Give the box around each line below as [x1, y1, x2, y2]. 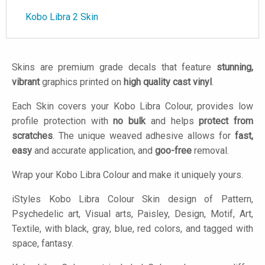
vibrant [12, 76, 40, 88]
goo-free [155, 145, 192, 157]
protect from [199, 115, 253, 127]
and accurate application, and [32, 145, 155, 157]
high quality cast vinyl [124, 76, 212, 88]
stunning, [216, 62, 253, 73]
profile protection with [12, 115, 114, 127]
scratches [12, 130, 53, 142]
